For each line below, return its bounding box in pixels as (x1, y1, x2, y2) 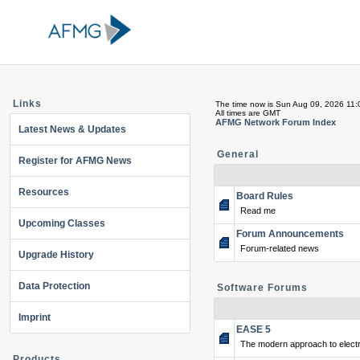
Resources (18, 186, 69, 198)
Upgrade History (18, 249, 94, 260)
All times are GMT (215, 108, 280, 117)
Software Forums (217, 282, 308, 293)
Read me (240, 206, 276, 215)
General (217, 149, 259, 160)
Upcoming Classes (18, 218, 105, 229)
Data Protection (18, 280, 90, 292)
